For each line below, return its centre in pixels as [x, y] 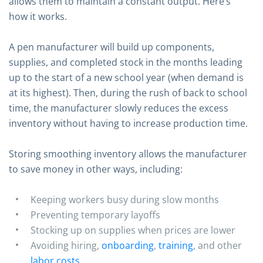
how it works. [38, 16]
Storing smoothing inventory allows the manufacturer [128, 154]
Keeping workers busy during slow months [125, 200]
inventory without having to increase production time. [128, 123]
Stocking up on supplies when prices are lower [133, 230]
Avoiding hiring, [66, 245]
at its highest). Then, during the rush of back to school [128, 93]
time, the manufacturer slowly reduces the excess [119, 108]
